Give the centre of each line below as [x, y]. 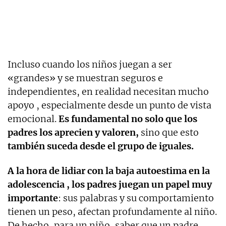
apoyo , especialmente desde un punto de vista [109, 105]
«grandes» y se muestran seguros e [85, 78]
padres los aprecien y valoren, [73, 132]
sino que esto [169, 132]
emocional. [33, 119]
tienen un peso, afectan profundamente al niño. [112, 211]
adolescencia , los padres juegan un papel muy [110, 184]
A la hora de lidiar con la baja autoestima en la [109, 171]
